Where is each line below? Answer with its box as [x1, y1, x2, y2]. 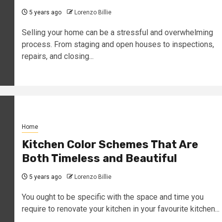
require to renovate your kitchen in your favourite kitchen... [21, 204, 220, 214]
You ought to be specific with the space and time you [21, 192, 204, 202]
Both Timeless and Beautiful [21, 151, 177, 165]
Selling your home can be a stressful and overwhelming [21, 27, 213, 37]
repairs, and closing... [21, 51, 94, 61]
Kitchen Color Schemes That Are [21, 137, 198, 151]
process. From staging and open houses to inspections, [21, 39, 214, 49]
